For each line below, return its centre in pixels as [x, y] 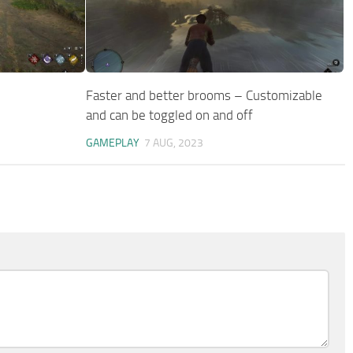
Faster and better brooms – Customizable [204, 95]
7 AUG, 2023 [174, 143]
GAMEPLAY [113, 143]
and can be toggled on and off [170, 115]
